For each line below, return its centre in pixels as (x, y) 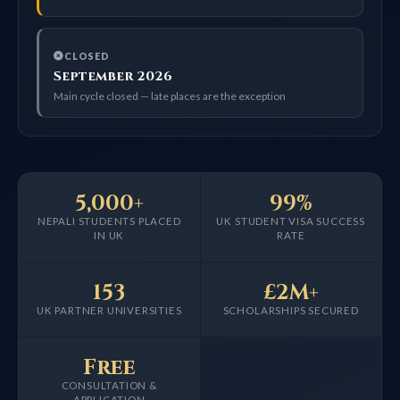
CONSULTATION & (109, 385)
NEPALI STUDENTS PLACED (109, 221)
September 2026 (113, 77)
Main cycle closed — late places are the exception (170, 96)
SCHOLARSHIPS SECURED (291, 310)
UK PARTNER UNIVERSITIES (109, 310)
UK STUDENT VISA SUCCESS (291, 221)
